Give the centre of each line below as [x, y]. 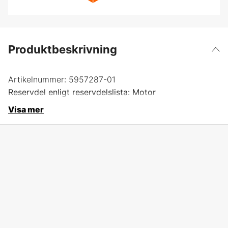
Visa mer [26, 109]
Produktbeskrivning [63, 49]
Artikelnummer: [37, 79]
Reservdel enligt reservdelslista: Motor [82, 92]
